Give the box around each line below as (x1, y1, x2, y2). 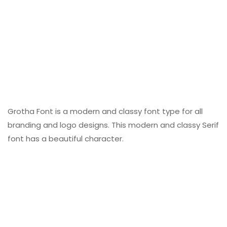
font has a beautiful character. (8, 133, 124, 144)
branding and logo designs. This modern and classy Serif (8, 120, 219, 131)
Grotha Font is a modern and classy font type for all (8, 106, 203, 117)
